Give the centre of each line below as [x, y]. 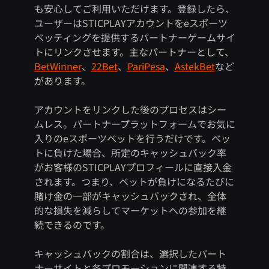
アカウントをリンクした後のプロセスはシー [130, 110]
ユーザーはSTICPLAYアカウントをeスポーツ [131, 23]
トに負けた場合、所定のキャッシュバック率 [130, 153]
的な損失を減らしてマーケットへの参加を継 [130, 210]
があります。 [62, 81]
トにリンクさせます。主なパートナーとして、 [134, 52]
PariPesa [146, 66]
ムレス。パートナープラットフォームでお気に [134, 124]
